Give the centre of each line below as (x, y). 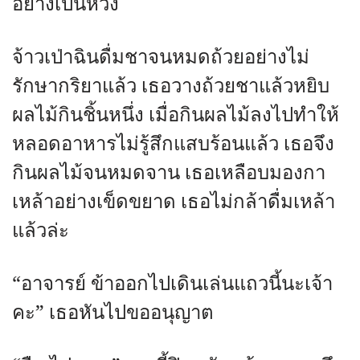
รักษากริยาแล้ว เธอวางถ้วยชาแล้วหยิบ (171, 86)
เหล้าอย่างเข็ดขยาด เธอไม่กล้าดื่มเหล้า (174, 202)
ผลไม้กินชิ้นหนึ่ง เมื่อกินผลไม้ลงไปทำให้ (176, 115)
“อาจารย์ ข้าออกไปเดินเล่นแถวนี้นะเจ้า (172, 284)
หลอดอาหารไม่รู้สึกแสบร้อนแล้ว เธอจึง (173, 144)
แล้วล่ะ (41, 231)
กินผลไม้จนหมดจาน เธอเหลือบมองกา (169, 173)
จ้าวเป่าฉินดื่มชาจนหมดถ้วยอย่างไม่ (161, 57)
